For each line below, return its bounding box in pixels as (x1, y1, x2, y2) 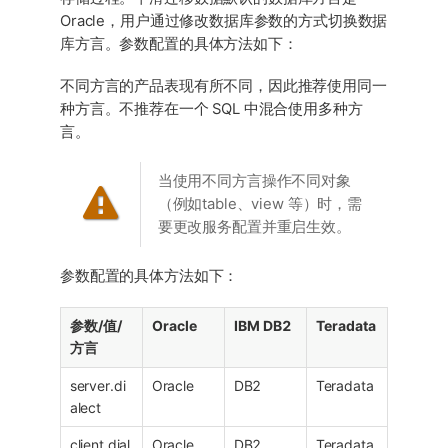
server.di (69, 376, 126, 394)
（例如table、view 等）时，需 (157, 195, 362, 214)
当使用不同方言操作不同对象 (157, 172, 351, 191)
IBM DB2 (233, 316, 292, 334)
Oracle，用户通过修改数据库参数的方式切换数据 (60, 12, 388, 31)
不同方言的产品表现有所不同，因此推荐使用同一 (60, 76, 387, 95)
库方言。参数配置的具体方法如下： (60, 35, 298, 54)
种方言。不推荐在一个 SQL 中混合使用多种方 (60, 99, 363, 118)
